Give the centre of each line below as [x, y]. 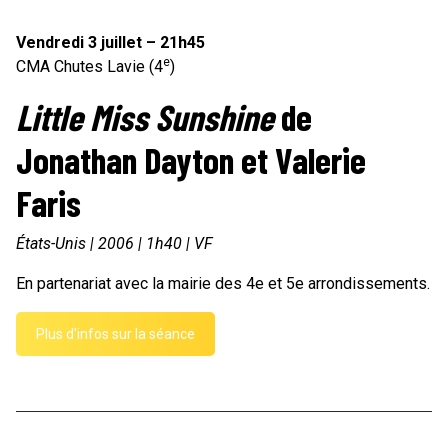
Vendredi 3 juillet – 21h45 [110, 43]
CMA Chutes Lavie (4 [89, 67]
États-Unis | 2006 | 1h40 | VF [114, 244]
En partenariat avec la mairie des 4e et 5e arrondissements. [223, 284]
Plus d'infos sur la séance [115, 334]
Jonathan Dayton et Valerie [191, 160]
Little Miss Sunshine [145, 117]
